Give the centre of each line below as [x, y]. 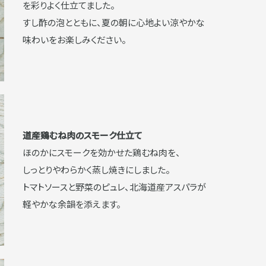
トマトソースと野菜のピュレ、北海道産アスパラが [114, 187]
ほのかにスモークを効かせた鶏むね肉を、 [101, 153]
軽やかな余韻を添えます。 [72, 205]
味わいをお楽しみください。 [74, 39]
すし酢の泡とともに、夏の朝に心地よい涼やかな [113, 22]
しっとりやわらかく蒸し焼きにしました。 [96, 170]
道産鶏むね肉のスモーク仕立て [87, 136]
